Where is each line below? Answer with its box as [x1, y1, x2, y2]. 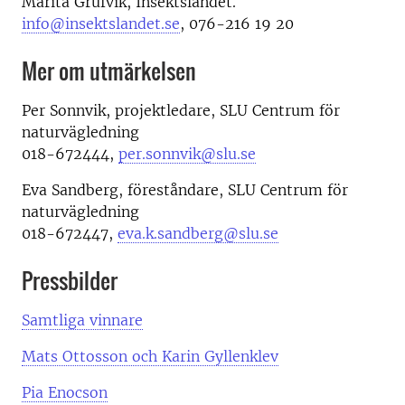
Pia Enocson [22, 382, 108, 401]
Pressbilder [22, 263, 118, 297]
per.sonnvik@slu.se [118, 144, 256, 163]
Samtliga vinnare [22, 310, 143, 329]
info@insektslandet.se [22, 14, 180, 33]
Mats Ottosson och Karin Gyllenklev [22, 346, 278, 365]
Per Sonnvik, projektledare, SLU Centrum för [22, 100, 340, 119]
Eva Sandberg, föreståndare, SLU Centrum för [22, 180, 348, 199]
